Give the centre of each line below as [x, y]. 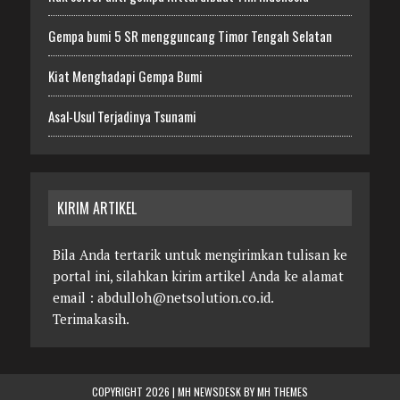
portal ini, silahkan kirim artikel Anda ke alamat [198, 276]
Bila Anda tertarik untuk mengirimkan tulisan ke [200, 255]
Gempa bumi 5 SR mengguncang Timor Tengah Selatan [190, 36]
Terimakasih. [91, 319]
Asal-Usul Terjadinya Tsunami [122, 117]
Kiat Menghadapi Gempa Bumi [125, 76]
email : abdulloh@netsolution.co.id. [162, 298]
